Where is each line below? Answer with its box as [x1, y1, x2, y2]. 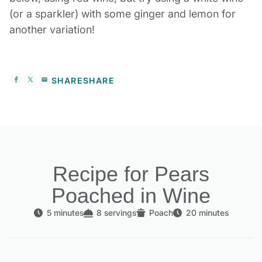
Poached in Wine [51, 184, 211, 208]
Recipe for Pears [53, 162, 209, 186]
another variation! [9, 23, 95, 36]
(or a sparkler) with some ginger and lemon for [9, 8, 236, 20]
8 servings [96, 208, 136, 218]
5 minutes [46, 208, 84, 218]
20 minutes [185, 208, 229, 218]
